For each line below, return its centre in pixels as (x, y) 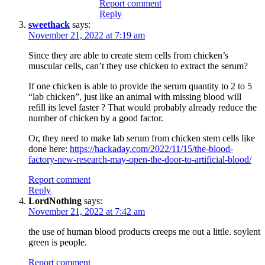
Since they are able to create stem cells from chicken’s (128, 55)
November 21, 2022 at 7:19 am (87, 35)
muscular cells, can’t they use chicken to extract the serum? (138, 66)
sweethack (49, 24)
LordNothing (55, 201)
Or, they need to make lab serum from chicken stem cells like (142, 138)
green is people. (58, 242)
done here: (49, 148)
